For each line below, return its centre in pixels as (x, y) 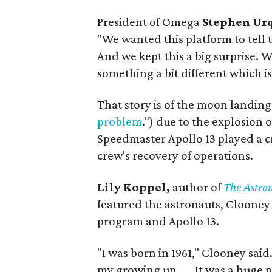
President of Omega (150, 22)
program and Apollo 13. (158, 221)
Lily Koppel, (134, 187)
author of (197, 187)
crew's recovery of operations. (175, 155)
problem (120, 121)
